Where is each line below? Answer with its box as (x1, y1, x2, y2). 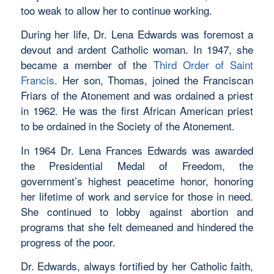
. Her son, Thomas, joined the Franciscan (54, 72, 254, 88)
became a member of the (20, 57, 154, 73)
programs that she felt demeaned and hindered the (20, 218, 254, 234)
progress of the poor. (20, 234, 116, 250)
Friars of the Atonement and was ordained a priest (20, 87, 254, 103)
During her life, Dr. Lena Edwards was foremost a (20, 26, 254, 42)
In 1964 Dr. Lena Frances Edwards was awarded (20, 142, 254, 158)
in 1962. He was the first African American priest (20, 103, 254, 119)
